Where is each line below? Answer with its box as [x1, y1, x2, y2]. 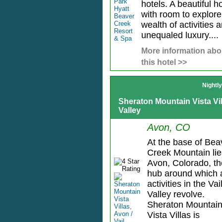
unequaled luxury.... [141, 30, 219, 41]
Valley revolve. [147, 189, 205, 200]
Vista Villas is [147, 210, 200, 221]
